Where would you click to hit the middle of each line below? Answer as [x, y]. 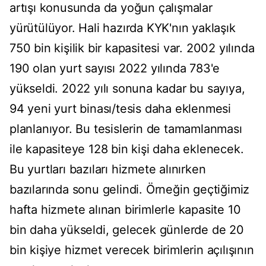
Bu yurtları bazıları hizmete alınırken [108, 170]
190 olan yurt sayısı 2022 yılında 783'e [115, 69]
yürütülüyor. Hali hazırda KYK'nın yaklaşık [123, 28]
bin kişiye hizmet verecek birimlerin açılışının [132, 250]
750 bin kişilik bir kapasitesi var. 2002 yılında [132, 48]
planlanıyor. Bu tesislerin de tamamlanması [126, 129]
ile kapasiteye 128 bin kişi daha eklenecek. [127, 149]
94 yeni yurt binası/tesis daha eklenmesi [120, 109]
